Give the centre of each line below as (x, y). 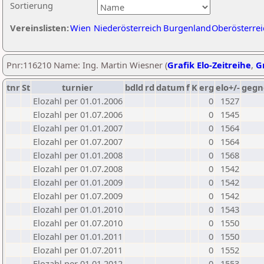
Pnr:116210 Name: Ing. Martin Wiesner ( (87, 65)
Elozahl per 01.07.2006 (78, 114)
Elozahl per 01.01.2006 (78, 101)
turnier (77, 87)
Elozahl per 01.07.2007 (78, 141)
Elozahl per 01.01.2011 (78, 236)
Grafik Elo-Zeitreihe (209, 65)
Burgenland (187, 28)
